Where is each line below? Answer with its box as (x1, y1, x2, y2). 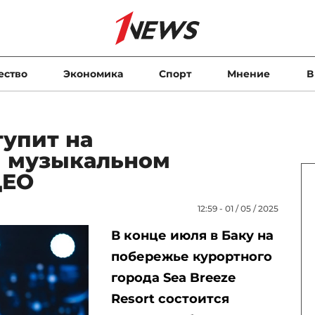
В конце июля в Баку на (110, 228, 274, 243)
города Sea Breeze (110, 270, 236, 285)
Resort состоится (110, 291, 229, 307)
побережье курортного (110, 249, 272, 264)
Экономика (63, 67, 123, 80)
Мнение (227, 67, 271, 80)
